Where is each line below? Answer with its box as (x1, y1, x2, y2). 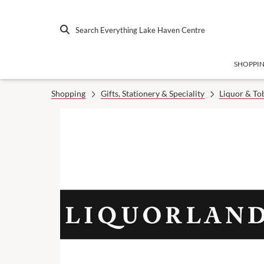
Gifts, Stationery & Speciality (100, 88, 204, 98)
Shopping (51, 88, 85, 98)
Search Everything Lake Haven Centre (75, 25, 205, 35)
